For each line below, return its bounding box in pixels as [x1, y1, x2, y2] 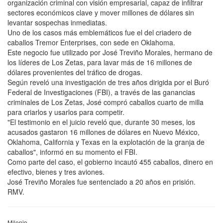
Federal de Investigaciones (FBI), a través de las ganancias [7, 87, 195, 97]
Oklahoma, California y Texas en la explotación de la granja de [7, 136, 205, 147]
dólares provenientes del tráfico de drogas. [7, 67, 142, 77]
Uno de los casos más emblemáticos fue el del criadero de [7, 27, 192, 37]
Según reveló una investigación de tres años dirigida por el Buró [7, 77, 209, 87]
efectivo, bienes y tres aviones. [7, 166, 105, 177]
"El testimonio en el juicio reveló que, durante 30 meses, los [7, 116, 195, 127]
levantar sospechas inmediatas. [7, 17, 107, 27]
